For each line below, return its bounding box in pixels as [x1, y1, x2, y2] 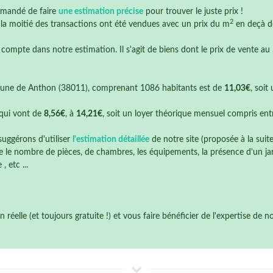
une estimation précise [58, 7, 143, 16]
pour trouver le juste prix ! [143, 7, 243, 16]
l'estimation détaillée [73, 135, 149, 144]
